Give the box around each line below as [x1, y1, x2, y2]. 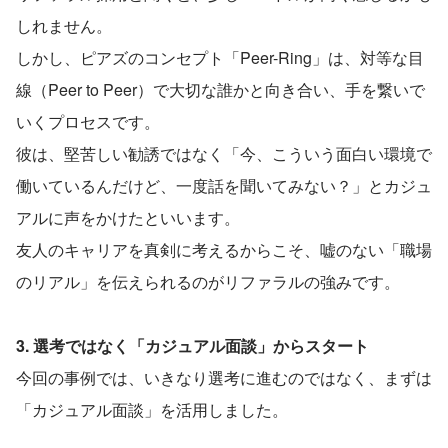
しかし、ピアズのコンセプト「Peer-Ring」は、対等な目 [16, 45, 424, 69]
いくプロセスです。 [16, 109, 160, 133]
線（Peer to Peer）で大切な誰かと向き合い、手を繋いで [16, 77, 425, 101]
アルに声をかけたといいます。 [16, 205, 240, 229]
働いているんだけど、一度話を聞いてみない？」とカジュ [16, 173, 432, 197]
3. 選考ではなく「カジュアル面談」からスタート [16, 333, 369, 357]
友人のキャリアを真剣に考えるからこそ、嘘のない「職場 [16, 237, 432, 261]
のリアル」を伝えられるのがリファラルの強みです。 [16, 269, 400, 293]
